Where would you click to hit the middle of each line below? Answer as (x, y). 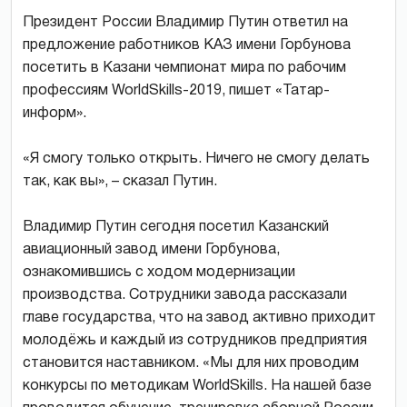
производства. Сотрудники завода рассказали (185, 295)
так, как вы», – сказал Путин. (120, 181)
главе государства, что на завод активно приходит (199, 318)
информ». (55, 113)
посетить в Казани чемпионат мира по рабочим (184, 68)
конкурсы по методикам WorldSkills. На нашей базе (197, 386)
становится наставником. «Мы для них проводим (191, 363)
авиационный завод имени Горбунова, (151, 249)
